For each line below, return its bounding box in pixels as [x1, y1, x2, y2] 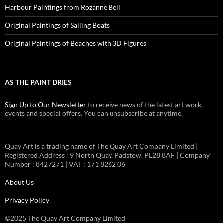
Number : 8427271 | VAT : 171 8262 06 [5, 160, 125, 168]
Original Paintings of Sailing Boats [5, 21, 110, 29]
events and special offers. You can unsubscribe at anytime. [5, 109, 183, 117]
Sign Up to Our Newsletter [5, 100, 86, 109]
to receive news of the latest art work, [86, 100, 203, 109]
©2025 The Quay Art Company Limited [5, 214, 125, 222]
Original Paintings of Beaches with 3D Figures [5, 39, 146, 47]
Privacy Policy [5, 196, 49, 204]
